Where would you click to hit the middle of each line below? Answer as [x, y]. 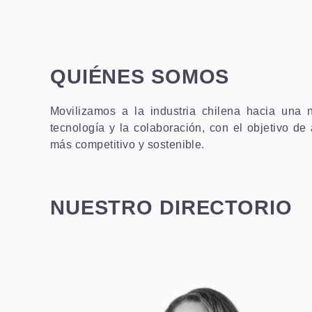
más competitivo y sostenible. [127, 145]
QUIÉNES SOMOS [140, 77]
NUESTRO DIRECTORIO [171, 208]
